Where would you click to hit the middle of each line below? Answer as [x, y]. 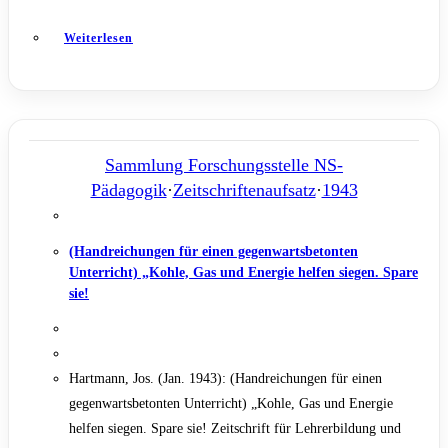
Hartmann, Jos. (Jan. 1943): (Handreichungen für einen [225, 378]
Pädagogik [128, 189]
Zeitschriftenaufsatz [244, 189]
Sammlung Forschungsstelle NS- [224, 164]
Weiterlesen [98, 37]
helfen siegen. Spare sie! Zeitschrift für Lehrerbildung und [235, 428]
